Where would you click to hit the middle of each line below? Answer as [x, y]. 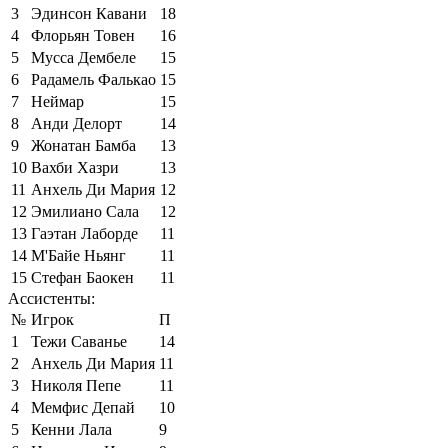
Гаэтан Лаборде [84, 233]
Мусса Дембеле [83, 57]
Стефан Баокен [82, 277]
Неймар [57, 101]
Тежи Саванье [79, 341]
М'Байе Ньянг [78, 255]
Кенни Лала [71, 429]
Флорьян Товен [83, 35]
